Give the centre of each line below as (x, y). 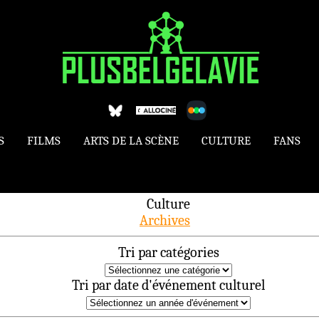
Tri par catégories (168, 252)
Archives (165, 220)
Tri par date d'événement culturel (168, 285)
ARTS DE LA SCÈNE (131, 141)
